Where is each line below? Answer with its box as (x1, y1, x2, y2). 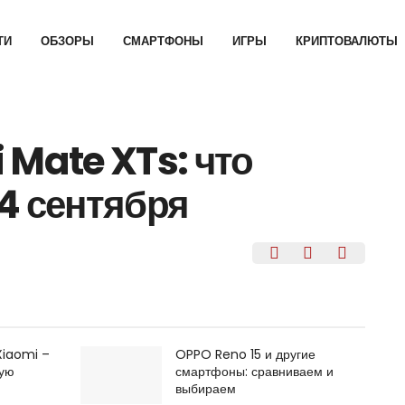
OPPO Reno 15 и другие (175, 344, 316, 363)
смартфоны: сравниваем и (175, 362, 334, 381)
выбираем (175, 379, 236, 398)
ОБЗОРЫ (41, 33, 95, 51)
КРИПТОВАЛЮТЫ (296, 33, 399, 51)
